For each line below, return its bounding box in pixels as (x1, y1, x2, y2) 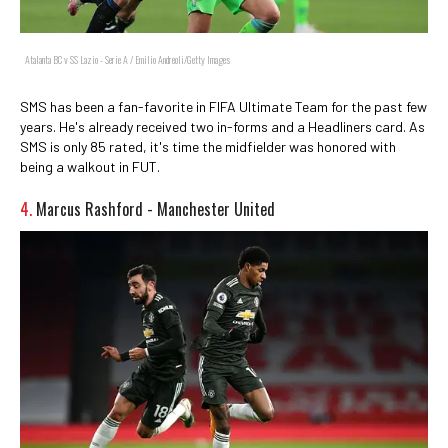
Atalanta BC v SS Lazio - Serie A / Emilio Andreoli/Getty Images (25, 51, 230, 67)
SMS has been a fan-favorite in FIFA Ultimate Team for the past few (20, 97, 427, 115)
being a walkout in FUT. (20, 157, 160, 175)
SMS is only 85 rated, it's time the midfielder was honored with (20, 137, 396, 155)
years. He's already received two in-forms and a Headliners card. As (20, 117, 425, 135)
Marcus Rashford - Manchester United (36, 196, 275, 221)
